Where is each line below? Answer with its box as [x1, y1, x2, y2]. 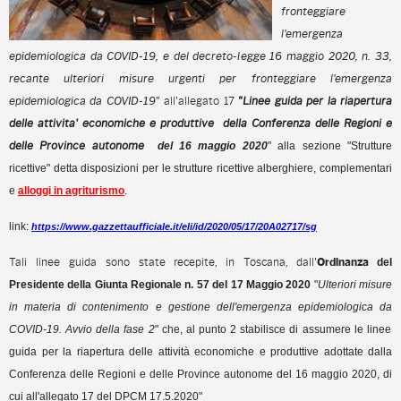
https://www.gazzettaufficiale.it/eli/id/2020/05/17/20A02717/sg [31, 221, 317, 232]
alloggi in [18, 184, 65, 197]
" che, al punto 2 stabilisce [154, 323, 290, 336]
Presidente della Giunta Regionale [9, 278, 183, 291]
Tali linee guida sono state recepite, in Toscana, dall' [9, 255, 318, 269]
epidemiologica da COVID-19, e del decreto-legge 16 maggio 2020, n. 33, [9, 49, 392, 63]
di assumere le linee [289, 323, 391, 336]
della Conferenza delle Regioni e [218, 116, 392, 130]
